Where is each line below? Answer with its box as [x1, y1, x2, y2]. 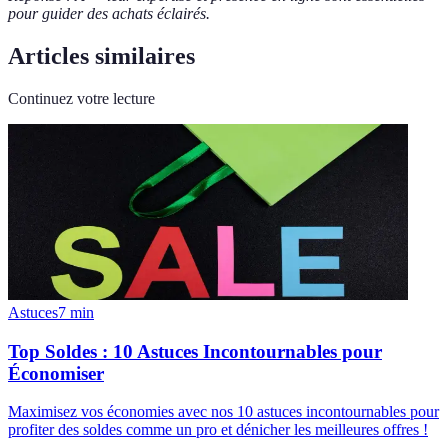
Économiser [8, 362, 104, 384]
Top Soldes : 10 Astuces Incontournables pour [8, 340, 382, 362]
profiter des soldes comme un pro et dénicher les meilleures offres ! [8, 421, 428, 439]
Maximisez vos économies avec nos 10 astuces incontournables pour [8, 403, 439, 421]
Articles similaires [8, 43, 195, 70]
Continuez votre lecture [8, 90, 155, 108]
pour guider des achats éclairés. [8, 5, 210, 23]
